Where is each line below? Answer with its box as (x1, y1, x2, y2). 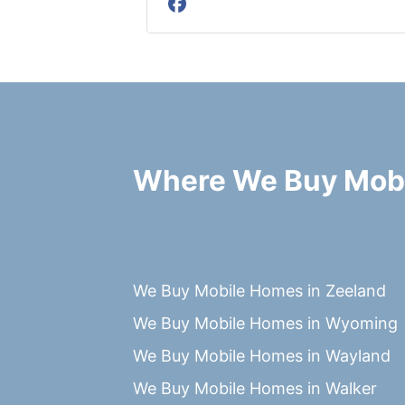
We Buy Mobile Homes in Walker (133, 379, 377, 399)
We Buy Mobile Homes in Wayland (133, 346, 391, 366)
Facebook (175, 5, 259, 27)
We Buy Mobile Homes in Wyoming (133, 314, 398, 334)
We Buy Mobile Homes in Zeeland (133, 281, 386, 301)
